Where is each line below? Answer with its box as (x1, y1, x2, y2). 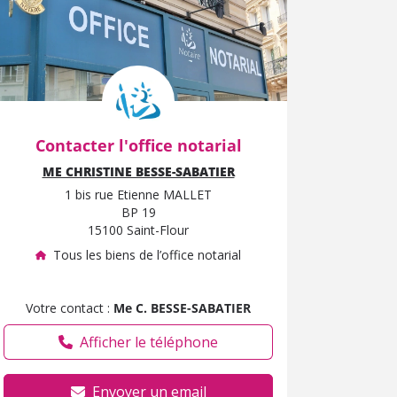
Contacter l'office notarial (35, 134, 242, 156)
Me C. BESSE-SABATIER (113, 299, 251, 316)
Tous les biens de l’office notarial (53, 245, 241, 263)
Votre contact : (26, 299, 113, 316)
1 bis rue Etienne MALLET (65, 185, 212, 203)
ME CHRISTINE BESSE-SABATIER (42, 162, 235, 180)
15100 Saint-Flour (88, 221, 189, 238)
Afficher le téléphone (80, 331, 218, 352)
